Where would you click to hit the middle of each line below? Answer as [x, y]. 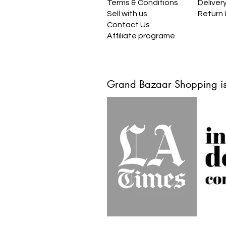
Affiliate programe [141, 36]
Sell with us [127, 14]
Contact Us [128, 25]
